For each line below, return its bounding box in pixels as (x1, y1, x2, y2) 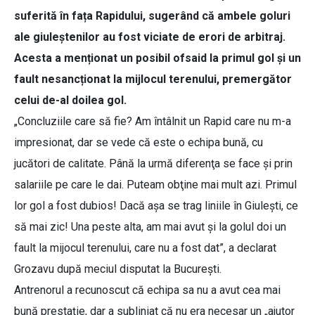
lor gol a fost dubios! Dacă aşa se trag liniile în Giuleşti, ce (14, 199, 298, 213)
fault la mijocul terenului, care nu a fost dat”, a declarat (14, 241, 276, 255)
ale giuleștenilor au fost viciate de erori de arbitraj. (14, 30, 285, 44)
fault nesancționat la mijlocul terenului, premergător (14, 72, 292, 86)
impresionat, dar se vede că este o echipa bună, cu (14, 136, 263, 150)
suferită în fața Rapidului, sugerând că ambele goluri (14, 9, 290, 23)
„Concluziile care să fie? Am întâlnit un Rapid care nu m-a (14, 115, 291, 129)
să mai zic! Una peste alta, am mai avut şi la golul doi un (14, 220, 286, 234)
